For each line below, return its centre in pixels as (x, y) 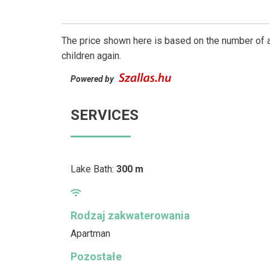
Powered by (93, 79)
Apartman (90, 233)
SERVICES (105, 115)
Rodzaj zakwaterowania (130, 215)
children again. (91, 55)
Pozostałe (96, 256)
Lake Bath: (93, 169)
